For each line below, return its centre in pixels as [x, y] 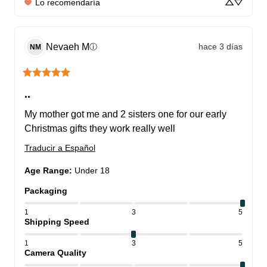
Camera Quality [55, 252]
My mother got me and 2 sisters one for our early [125, 114]
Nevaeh [63, 47]
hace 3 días [221, 47]
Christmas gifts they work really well [100, 128]
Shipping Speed [57, 221]
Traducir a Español [60, 148]
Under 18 [92, 170]
